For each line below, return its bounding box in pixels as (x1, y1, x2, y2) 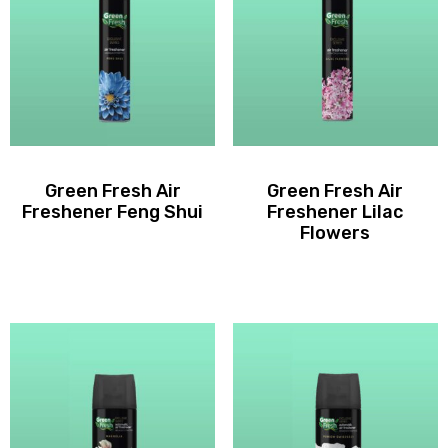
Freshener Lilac (267, 201, 404, 224)
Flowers (300, 222, 371, 245)
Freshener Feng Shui (22, 201, 204, 224)
